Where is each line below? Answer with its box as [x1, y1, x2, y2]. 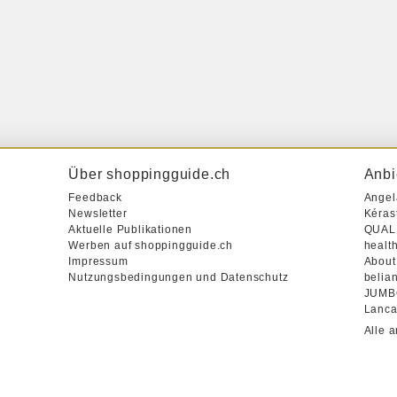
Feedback [68, 191, 122, 204]
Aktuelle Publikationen [68, 223, 192, 236]
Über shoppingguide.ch [68, 167, 231, 182]
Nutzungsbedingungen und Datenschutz [68, 271, 289, 284]
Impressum [68, 255, 128, 268]
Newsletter [68, 207, 128, 220]
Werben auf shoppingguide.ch [68, 239, 233, 252]
